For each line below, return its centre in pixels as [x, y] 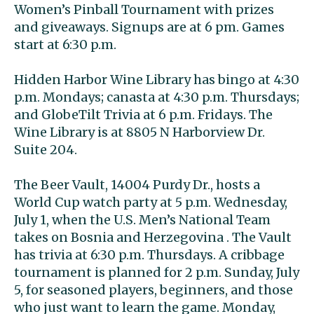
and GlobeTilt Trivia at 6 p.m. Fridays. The [143, 114]
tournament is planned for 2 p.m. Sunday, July [157, 272]
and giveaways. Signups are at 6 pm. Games [149, 27]
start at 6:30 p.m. [65, 44]
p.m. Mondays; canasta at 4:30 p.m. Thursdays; [157, 97]
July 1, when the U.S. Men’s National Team [142, 219]
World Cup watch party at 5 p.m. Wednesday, [151, 202]
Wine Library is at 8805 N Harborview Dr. [139, 132]
